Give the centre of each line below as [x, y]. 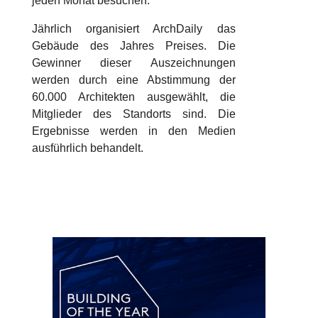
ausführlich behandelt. [87, 148]
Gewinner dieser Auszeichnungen [133, 63]
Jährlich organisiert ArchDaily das [133, 29]
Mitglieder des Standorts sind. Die [133, 114]
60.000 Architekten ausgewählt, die [133, 97]
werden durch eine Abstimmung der [133, 80]
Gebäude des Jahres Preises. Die [133, 46]
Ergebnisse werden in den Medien [133, 131]
